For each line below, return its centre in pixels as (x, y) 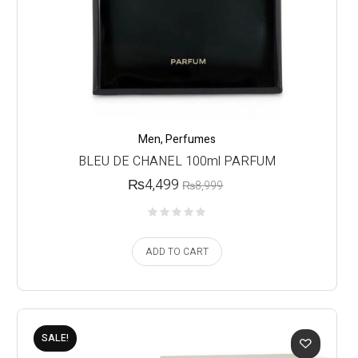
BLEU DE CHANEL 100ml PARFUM (177, 162)
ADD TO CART (177, 251)
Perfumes (190, 140)
